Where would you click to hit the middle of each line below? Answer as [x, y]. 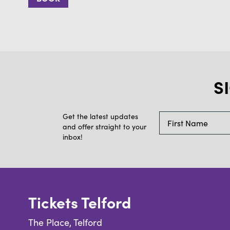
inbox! [73, 137]
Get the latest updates [100, 116]
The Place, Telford [68, 222]
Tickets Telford [80, 202]
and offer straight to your [104, 126]
